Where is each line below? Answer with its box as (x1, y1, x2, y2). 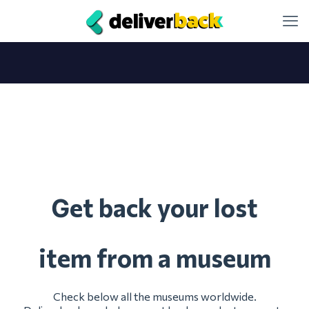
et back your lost (70, 192, 258, 222)
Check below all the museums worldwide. (52, 290, 257, 303)
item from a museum (38, 242, 271, 272)
